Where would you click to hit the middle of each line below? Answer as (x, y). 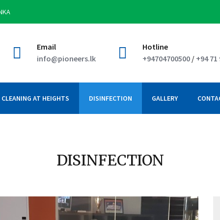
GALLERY (165, 98)
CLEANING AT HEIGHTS (35, 98)
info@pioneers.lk (66, 58)
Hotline (155, 47)
